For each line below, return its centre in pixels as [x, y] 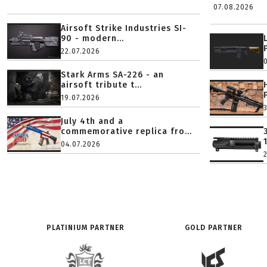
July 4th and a [92, 121]
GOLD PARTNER [213, 228]
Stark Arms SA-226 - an [113, 75]
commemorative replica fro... [126, 131]
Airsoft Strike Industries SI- [124, 28]
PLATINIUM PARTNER [85, 228]
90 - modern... [92, 38]
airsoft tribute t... [101, 85]
